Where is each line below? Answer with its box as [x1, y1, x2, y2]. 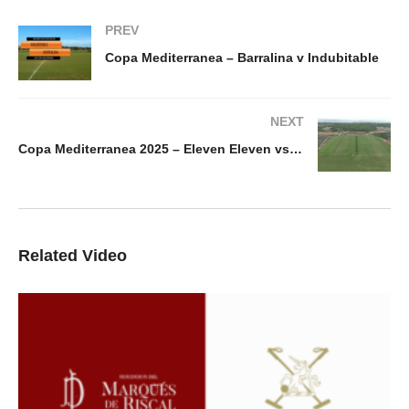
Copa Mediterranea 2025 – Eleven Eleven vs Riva [289, 142, 302, 157]
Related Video [18, 246, 127, 266]
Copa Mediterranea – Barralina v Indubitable [105, 50, 379, 66]
